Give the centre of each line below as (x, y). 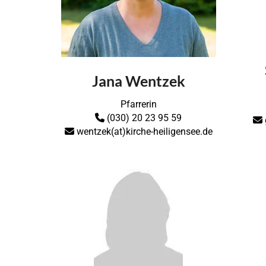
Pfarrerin (138, 104)
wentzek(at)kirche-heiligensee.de (143, 131)
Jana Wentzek (138, 80)
